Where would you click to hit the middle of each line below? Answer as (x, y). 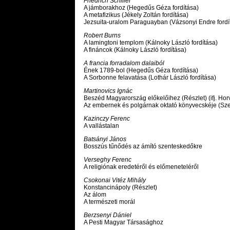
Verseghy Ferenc (108, 160)
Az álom (95, 195)
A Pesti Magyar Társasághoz (123, 223)
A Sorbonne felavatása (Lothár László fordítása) (150, 78)
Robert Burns (102, 36)
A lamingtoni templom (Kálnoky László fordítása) (151, 43)
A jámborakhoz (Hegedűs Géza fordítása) (141, 8)
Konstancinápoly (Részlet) (120, 188)
